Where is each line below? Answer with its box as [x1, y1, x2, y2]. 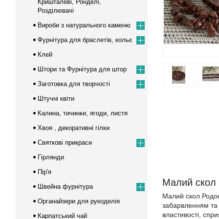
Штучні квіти [38, 95, 74, 102]
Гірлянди [38, 153, 64, 161]
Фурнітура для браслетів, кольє [38, 36, 132, 44]
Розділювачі [38, 7, 74, 14]
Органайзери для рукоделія [38, 197, 120, 205]
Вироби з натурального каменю [38, 22, 131, 29]
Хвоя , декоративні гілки [38, 124, 109, 131]
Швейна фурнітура [38, 183, 93, 190]
